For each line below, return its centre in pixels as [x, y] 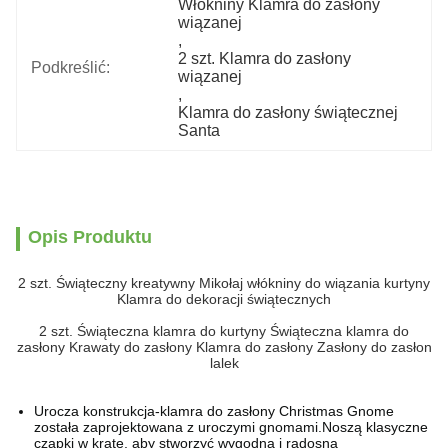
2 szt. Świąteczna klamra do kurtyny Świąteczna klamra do [224, 331]
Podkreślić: [70, 67]
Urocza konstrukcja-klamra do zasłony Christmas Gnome [214, 411]
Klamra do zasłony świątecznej [288, 112]
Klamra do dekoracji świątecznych [224, 299]
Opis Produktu [90, 237]
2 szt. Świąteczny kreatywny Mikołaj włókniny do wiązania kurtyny [224, 283]
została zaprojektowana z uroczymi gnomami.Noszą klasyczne [231, 427]
